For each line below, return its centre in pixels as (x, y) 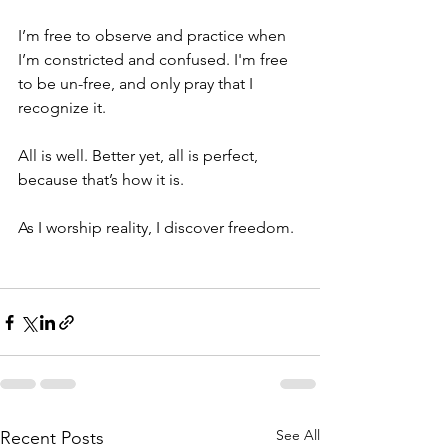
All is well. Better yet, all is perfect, (140, 156)
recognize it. (64, 108)
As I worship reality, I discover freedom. (158, 228)
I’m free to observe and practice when (154, 36)
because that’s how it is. (101, 180)
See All (298, 435)
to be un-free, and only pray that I (137, 84)
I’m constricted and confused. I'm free (155, 60)
